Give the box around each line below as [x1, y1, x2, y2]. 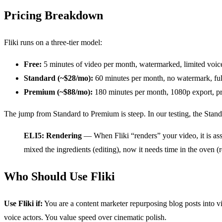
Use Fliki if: [4, 199, 43, 208]
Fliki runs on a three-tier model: [4, 38, 102, 47]
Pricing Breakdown [4, 8, 103, 22]
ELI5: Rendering [24, 131, 82, 140]
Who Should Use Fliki [4, 170, 115, 183]
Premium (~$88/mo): [24, 87, 93, 96]
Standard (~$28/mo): [24, 73, 93, 82]
